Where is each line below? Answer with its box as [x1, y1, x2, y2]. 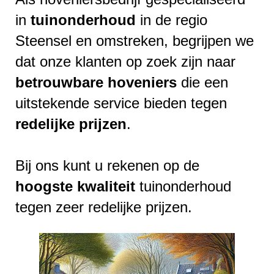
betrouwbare [15, 73, 103, 91]
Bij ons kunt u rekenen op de [15, 157, 199, 174]
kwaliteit [77, 177, 135, 194]
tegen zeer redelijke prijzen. [15, 198, 192, 215]
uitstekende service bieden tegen [15, 94, 227, 111]
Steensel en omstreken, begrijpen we [15, 32, 254, 49]
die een [177, 73, 228, 91]
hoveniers [108, 73, 177, 91]
